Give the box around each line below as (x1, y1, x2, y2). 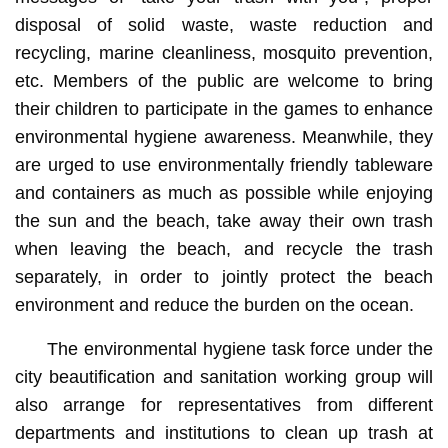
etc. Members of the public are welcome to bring (14, 70, 434, 91)
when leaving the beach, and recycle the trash (14, 238, 434, 259)
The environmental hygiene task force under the (46, 338, 434, 359)
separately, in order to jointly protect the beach (14, 266, 434, 287)
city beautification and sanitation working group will (14, 366, 434, 387)
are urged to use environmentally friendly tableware (14, 154, 434, 175)
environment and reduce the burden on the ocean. (14, 294, 414, 315)
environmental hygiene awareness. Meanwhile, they (14, 126, 434, 147)
